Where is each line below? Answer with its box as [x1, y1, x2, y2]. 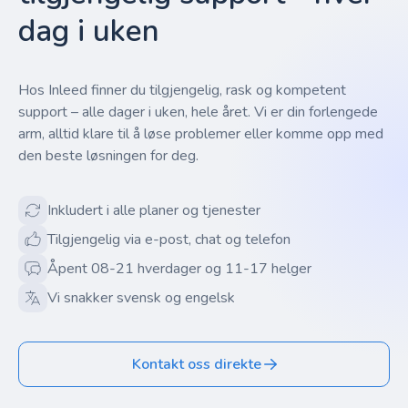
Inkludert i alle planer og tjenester [47, 200, 260, 220]
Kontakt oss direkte [132, 354, 261, 374]
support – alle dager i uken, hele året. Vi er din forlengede [18, 102, 378, 122]
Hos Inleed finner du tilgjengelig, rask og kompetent [18, 80, 346, 100]
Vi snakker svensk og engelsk [47, 288, 235, 308]
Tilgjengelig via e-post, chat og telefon [47, 229, 291, 250]
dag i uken [18, 11, 159, 52]
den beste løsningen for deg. [18, 146, 199, 166]
